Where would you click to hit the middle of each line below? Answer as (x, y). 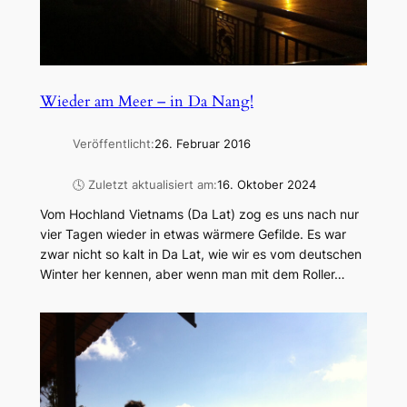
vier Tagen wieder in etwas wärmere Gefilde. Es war (193, 234)
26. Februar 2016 (202, 144)
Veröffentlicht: (113, 144)
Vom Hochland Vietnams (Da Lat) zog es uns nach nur (199, 214)
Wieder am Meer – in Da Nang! (146, 102)
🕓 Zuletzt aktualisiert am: (144, 184)
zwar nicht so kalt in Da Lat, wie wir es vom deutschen (200, 254)
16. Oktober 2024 (266, 184)
